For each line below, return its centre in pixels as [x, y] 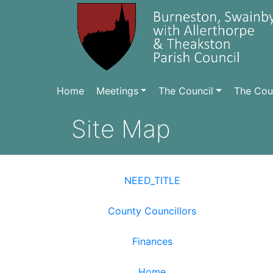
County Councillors [152, 211]
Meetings [117, 91]
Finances [152, 241]
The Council [186, 91]
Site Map [121, 129]
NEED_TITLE [152, 180]
